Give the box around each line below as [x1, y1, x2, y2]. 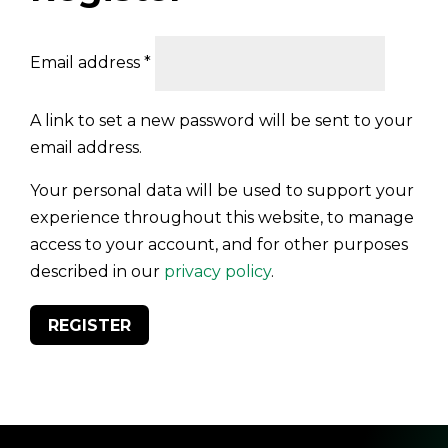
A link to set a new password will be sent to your [30, 110, 413, 130]
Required [150, 38, 226, 58]
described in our [30, 261, 164, 281]
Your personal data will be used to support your [30, 180, 414, 200]
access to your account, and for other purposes [30, 234, 408, 254]
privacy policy [164, 261, 271, 281]
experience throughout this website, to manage [30, 207, 414, 227]
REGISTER [48, 315, 131, 335]
